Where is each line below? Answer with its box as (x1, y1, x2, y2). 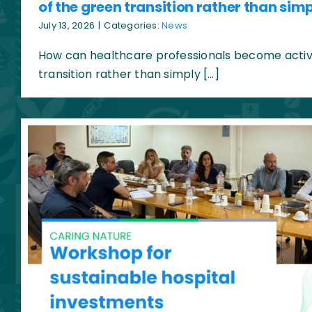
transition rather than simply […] (38, 66, 219, 83)
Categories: (104, 19, 162, 33)
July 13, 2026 (38, 19, 95, 33)
